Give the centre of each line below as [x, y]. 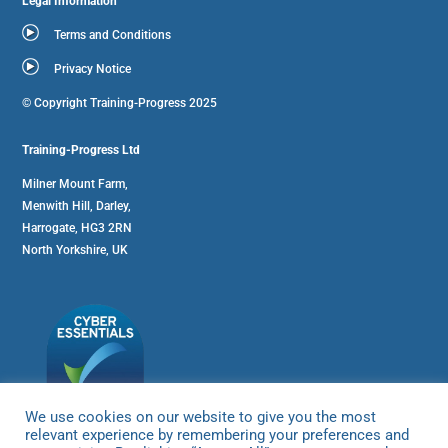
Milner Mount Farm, [75, 183]
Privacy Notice [93, 68]
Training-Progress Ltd [81, 149]
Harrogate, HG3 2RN [77, 227]
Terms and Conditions [113, 34]
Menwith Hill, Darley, [77, 205]
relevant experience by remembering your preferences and [217, 435]
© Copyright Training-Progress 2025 [120, 102]
